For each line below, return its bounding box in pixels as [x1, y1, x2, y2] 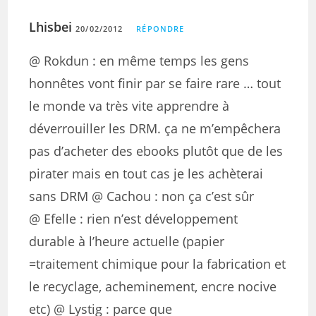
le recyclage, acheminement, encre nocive [29, 278, 277, 295]
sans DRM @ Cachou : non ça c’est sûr [29, 188, 255, 205]
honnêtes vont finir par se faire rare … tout [29, 75, 281, 92]
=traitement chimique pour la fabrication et [29, 255, 286, 272]
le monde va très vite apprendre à [29, 97, 230, 114]
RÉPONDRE [136, 23, 185, 34]
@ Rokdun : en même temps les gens [29, 52, 250, 69]
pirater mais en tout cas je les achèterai [29, 165, 264, 182]
